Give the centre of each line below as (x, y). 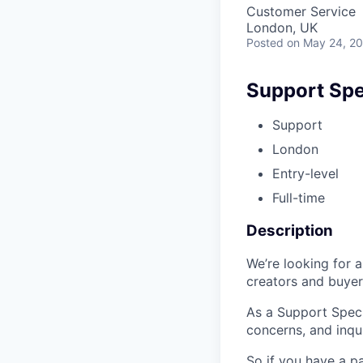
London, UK (282, 28)
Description (290, 230)
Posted (265, 43)
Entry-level (305, 173)
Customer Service (301, 11)
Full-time (299, 197)
